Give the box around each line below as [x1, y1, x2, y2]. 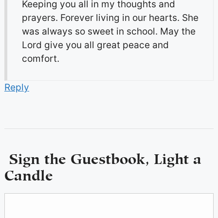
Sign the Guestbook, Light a [4, 153, 201, 160]
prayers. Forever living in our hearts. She [21, 12, 199, 23]
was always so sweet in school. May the [21, 25, 196, 37]
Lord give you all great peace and [21, 39, 169, 51]
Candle [4, 169, 53, 177]
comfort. [21, 53, 59, 64]
